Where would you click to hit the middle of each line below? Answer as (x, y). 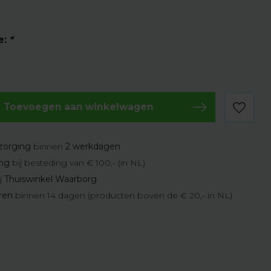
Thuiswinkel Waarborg (51, 179)
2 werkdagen (93, 146)
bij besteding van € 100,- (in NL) (78, 163)
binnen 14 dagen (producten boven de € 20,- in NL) (123, 195)
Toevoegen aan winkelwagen (78, 107)
